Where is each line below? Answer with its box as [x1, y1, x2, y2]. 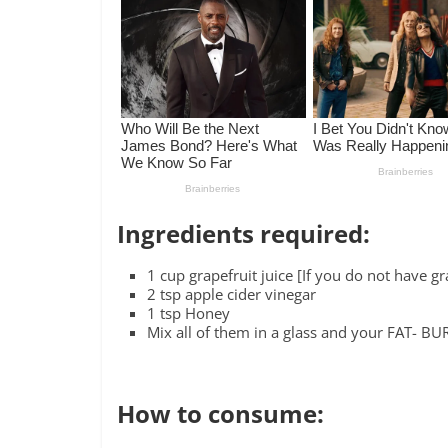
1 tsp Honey [147, 303, 230, 324]
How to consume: [117, 397, 324, 431]
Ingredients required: [117, 217, 370, 251]
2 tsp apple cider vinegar [147, 284, 316, 305]
